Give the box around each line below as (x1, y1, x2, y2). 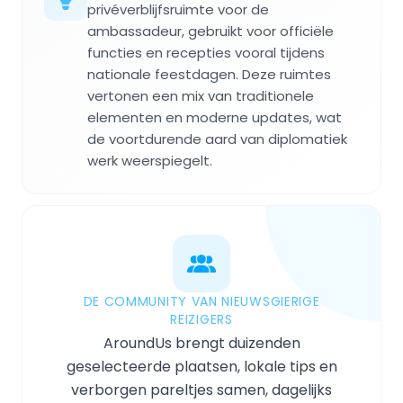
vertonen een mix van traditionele (87, 86, 314, 106)
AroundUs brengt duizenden (103, 333, 300, 354)
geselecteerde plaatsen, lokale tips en (66, 356, 337, 378)
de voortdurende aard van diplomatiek (87, 130, 347, 149)
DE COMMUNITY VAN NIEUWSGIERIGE (83, 292, 320, 311)
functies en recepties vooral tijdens (87, 43, 325, 63)
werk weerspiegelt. (87, 151, 212, 171)
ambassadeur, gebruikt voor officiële (87, 22, 334, 41)
